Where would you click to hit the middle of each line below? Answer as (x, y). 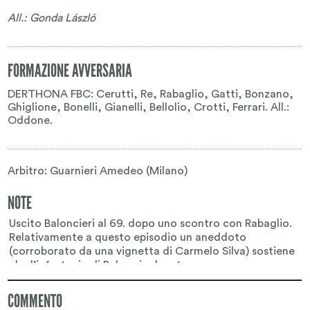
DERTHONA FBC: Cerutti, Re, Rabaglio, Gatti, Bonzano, (151, 94)
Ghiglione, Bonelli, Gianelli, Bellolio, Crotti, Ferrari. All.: (149, 107)
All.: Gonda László (52, 18)
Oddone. (30, 120)
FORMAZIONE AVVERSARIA (70, 71)
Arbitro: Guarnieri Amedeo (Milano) (98, 171)
